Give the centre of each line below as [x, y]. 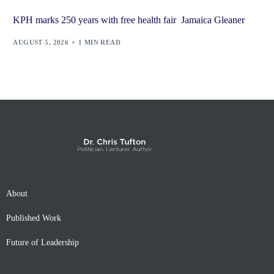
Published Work [34, 218]
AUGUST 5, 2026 [41, 42]
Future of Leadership [43, 243]
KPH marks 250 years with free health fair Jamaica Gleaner [129, 20]
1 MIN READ [99, 42]
